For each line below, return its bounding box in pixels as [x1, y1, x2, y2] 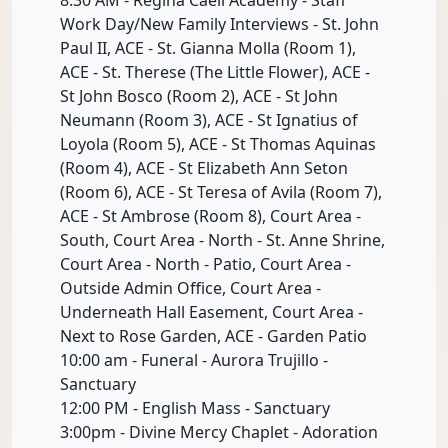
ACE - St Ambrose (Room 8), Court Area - [60, 204, 361, 227]
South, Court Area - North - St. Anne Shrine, [60, 228, 385, 251]
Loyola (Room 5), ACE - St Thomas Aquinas [60, 132, 376, 155]
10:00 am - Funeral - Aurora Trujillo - [60, 348, 328, 371]
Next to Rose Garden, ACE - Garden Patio [60, 324, 367, 347]
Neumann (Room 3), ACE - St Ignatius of [60, 108, 358, 131]
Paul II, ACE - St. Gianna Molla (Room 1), [60, 36, 356, 59]
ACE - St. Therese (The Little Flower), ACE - [60, 60, 370, 83]
